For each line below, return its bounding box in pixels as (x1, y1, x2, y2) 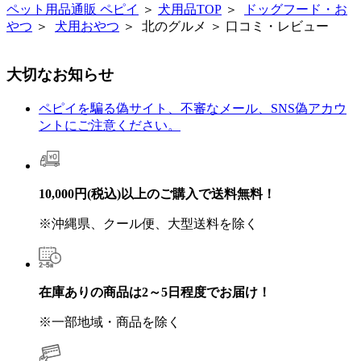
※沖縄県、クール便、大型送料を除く (39, 216, 258, 230)
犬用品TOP (158, 2, 222, 16)
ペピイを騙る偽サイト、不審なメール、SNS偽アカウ (39, 101, 346, 115)
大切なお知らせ (6, 66, 114, 84)
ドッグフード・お (244, 2, 347, 16)
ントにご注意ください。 (39, 118, 180, 132)
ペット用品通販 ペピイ (6, 2, 139, 16)
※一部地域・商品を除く (39, 314, 180, 329)
